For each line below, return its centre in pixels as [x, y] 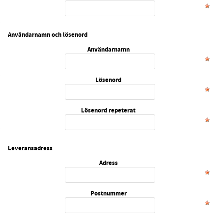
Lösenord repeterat [109, 110]
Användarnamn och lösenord [48, 35]
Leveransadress [30, 148]
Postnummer [108, 193]
